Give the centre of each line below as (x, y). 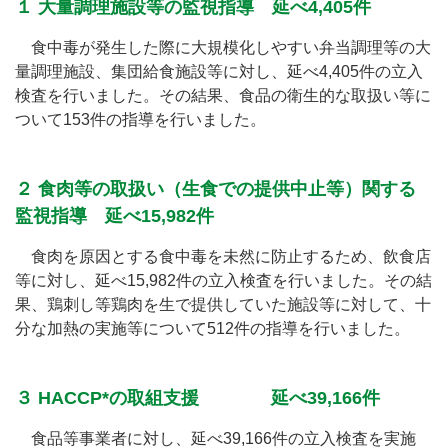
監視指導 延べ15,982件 (114, 216)
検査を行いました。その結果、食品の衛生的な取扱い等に (223, 95)
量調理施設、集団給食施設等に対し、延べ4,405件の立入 (219, 71)
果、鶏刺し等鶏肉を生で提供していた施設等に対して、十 (223, 304)
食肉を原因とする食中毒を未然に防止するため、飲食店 (223, 256)
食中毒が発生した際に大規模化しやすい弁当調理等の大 (223, 47)
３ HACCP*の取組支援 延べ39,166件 (197, 398)
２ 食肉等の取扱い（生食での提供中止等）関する (215, 189)
